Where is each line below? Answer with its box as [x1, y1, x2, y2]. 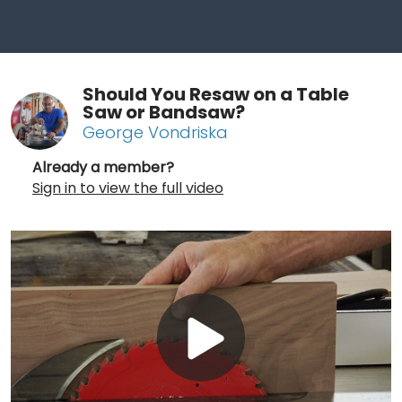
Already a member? [32, 156, 174, 178]
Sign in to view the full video [32, 177, 223, 198]
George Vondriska [83, 120, 228, 144]
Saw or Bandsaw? [83, 99, 245, 125]
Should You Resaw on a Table [83, 81, 349, 107]
